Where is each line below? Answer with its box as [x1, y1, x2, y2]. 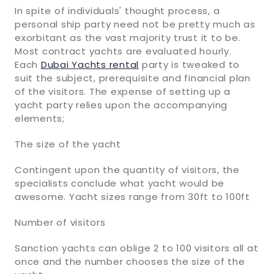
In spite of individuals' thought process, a [15, 4, 220, 17]
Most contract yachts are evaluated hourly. [15, 44, 232, 57]
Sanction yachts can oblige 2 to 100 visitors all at [15, 241, 259, 254]
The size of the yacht [15, 137, 121, 150]
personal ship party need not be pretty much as [15, 17, 256, 31]
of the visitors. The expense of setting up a [15, 84, 231, 98]
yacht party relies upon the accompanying [15, 98, 228, 111]
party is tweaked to [139, 57, 240, 71]
